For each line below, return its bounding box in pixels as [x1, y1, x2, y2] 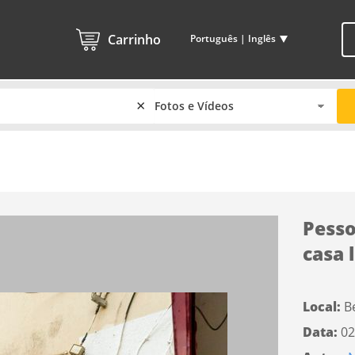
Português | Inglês [189, 32, 276, 46]
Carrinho [107, 31, 161, 48]
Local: [302, 298, 344, 315]
